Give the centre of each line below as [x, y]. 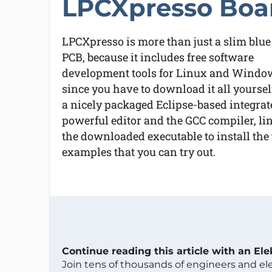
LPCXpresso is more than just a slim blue [166, 41]
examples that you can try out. [138, 152]
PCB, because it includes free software [158, 57]
